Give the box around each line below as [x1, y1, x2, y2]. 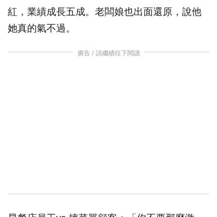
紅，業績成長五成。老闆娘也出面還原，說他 [8, 6, 201, 17]
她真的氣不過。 [8, 23, 76, 34]
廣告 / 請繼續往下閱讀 [77, 49, 140, 57]
